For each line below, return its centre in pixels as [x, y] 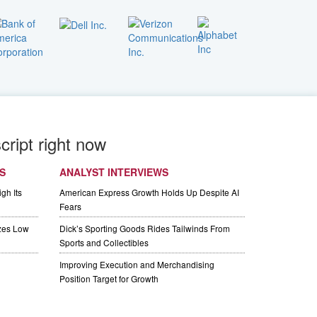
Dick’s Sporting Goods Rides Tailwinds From [144, 229]
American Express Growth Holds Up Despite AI [149, 192]
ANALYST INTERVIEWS [114, 172]
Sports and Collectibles [104, 243]
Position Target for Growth [109, 279]
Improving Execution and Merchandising [137, 265]
